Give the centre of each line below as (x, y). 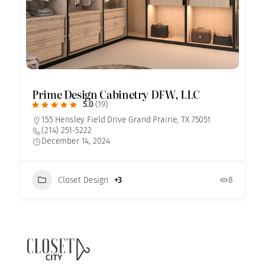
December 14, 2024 (76, 141)
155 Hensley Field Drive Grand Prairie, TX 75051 (126, 120)
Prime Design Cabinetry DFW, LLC (116, 95)
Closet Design (83, 180)
